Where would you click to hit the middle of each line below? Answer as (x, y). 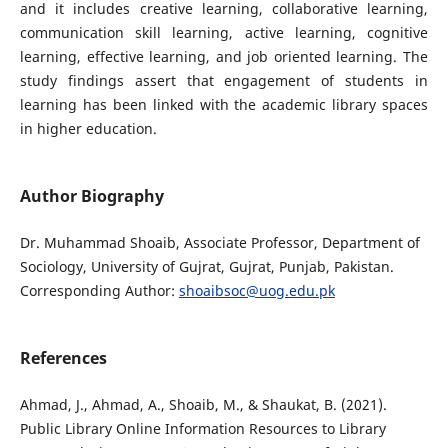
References (63, 358)
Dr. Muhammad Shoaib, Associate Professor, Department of (219, 243)
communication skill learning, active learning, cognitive (224, 32)
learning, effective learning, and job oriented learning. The (224, 56)
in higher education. (88, 128)
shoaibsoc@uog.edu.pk (256, 291)
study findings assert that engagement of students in (224, 80)
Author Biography (91, 196)
